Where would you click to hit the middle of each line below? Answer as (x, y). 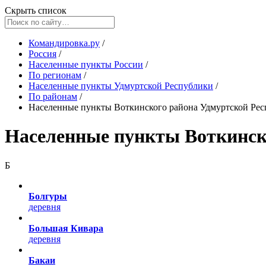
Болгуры (48, 196)
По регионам (55, 75)
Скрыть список (36, 10)
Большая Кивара (66, 228)
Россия (42, 54)
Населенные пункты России (86, 64)
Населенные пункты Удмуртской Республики (121, 86)
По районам (53, 96)
